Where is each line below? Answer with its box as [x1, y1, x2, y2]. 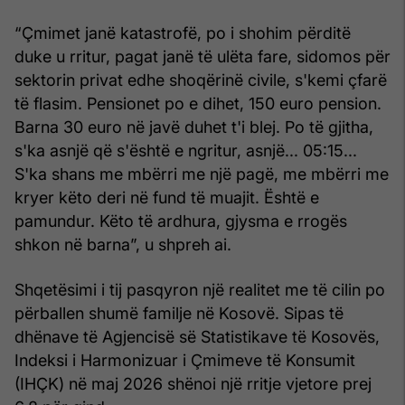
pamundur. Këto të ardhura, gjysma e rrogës [14, 211, 347, 231]
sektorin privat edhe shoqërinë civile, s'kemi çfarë [14, 70, 387, 89]
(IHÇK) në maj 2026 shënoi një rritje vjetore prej [14, 373, 372, 393]
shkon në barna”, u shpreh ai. [14, 234, 231, 254]
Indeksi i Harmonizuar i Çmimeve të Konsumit [14, 350, 355, 370]
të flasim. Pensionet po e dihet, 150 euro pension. [14, 93, 381, 113]
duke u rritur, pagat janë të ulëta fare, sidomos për [14, 46, 391, 66]
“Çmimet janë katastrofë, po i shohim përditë [14, 23, 351, 42]
